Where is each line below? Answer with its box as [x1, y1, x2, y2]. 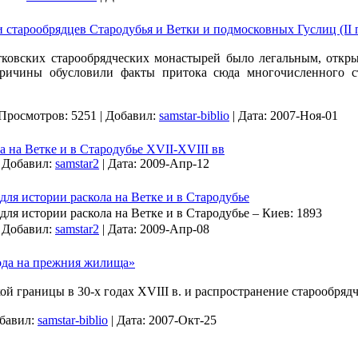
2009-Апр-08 [140, 222, 209, 236]
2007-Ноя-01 [270, 109, 338, 122]
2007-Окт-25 [149, 313, 217, 327]
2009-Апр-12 [140, 157, 209, 170]
